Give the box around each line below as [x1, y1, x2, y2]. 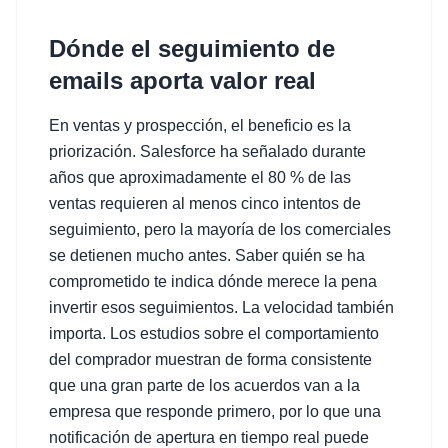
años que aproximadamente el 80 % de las [49, 169, 351, 186]
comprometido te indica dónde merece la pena [49, 273, 377, 290]
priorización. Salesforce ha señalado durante [49, 143, 366, 160]
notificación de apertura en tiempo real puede [49, 429, 369, 446]
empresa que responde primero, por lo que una [49, 403, 381, 420]
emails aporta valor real [49, 67, 316, 94]
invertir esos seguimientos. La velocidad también [49, 299, 394, 316]
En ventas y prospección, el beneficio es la [49, 117, 351, 134]
